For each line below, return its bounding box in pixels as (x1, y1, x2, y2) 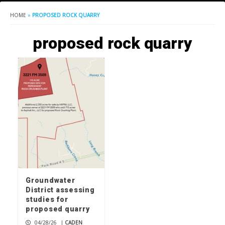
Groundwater (26, 176, 75, 185)
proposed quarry (26, 205, 91, 213)
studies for (26, 195, 68, 204)
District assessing (26, 186, 95, 194)
